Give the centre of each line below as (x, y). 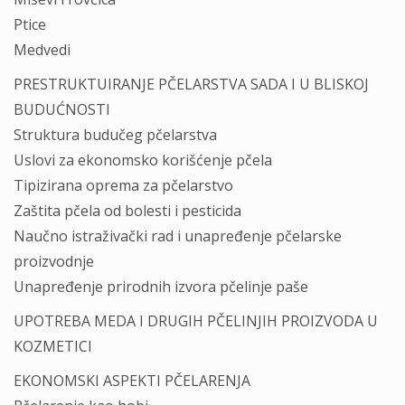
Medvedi (42, 50)
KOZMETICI (53, 346)
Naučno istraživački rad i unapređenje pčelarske (178, 236)
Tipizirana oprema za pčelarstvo (123, 185)
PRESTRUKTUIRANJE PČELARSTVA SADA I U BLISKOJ (191, 84)
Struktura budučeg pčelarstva (115, 135)
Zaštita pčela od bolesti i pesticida (127, 211)
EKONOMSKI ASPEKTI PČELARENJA (132, 381)
